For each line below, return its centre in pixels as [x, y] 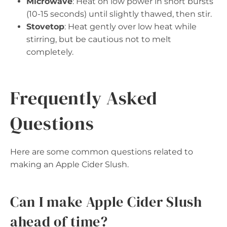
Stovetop [45, 27]
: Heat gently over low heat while [130, 27]
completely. [50, 52]
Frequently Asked [84, 98]
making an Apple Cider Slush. [69, 164]
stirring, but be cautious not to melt [99, 39]
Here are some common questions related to [102, 152]
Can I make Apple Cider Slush [106, 202]
